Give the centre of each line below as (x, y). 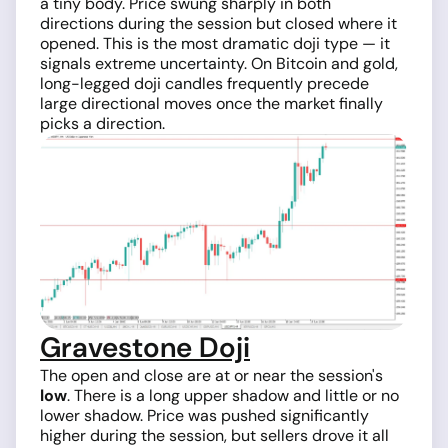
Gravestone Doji (145, 348)
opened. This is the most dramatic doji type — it (215, 43)
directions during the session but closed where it (218, 23)
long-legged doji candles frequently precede (204, 83)
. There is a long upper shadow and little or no (233, 396)
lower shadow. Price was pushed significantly (204, 416)
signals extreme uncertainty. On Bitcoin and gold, (219, 63)
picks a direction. (102, 123)
